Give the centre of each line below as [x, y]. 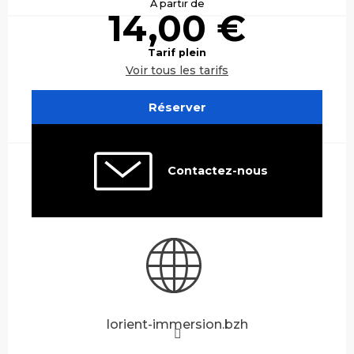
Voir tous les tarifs [177, 71]
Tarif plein [177, 53]
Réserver [177, 107]
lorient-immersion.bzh [177, 324]
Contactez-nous [217, 171]
